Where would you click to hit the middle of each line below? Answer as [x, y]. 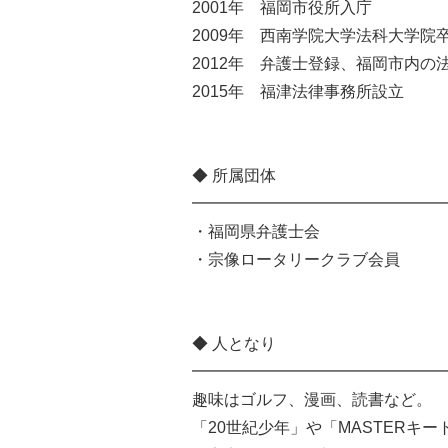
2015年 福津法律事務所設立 [298, 91]
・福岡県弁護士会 [256, 231]
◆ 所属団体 [234, 175]
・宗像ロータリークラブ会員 [296, 259]
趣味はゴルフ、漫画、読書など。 [312, 399]
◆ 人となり [234, 343]
